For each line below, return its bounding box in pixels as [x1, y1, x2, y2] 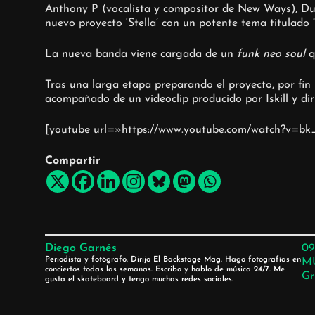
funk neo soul [236, 49, 305, 60]
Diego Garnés [44, 243, 117, 255]
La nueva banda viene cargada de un [44, 49, 237, 60]
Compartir [44, 155, 101, 167]
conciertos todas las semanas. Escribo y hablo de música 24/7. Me [44, 266, 285, 274]
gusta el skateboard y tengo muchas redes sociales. [44, 276, 233, 284]
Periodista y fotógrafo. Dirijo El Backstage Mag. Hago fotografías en [44, 256, 301, 264]
